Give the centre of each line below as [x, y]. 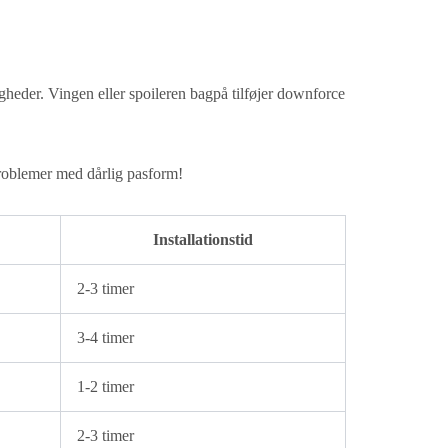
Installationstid [203, 240]
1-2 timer [105, 387]
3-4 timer [105, 338]
